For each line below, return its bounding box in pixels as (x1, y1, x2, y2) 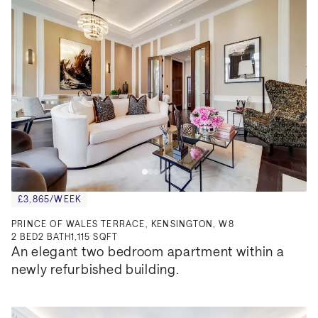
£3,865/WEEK (18, 193, 82, 204)
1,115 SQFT (71, 231, 119, 241)
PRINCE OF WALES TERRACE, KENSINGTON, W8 (11, 218, 234, 229)
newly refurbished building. (11, 261, 180, 277)
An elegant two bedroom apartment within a (11, 243, 285, 259)
